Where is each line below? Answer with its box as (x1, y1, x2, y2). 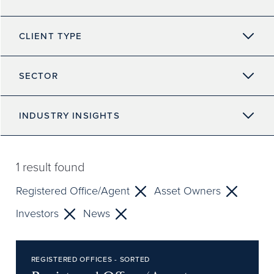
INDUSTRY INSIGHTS (18, 108, 120, 122)
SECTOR (18, 68, 58, 83)
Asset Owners (154, 183, 221, 199)
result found (19, 158, 84, 176)
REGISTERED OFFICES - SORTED (31, 254, 150, 265)
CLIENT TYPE (18, 29, 83, 43)
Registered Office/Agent (15, 183, 130, 199)
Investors (15, 206, 59, 221)
